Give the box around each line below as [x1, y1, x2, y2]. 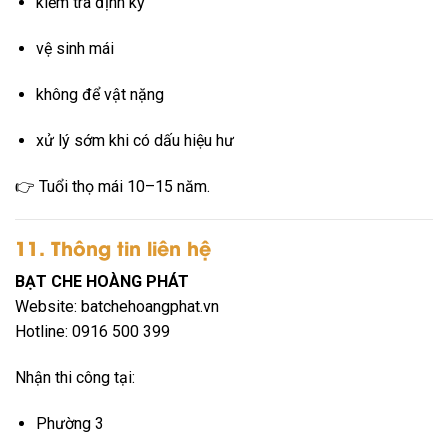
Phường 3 [35, 413, 104, 433]
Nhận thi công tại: [15, 367, 135, 387]
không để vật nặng [35, 85, 164, 105]
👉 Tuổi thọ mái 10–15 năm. [15, 176, 210, 196]
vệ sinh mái [35, 39, 114, 59]
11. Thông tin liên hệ [15, 233, 211, 262]
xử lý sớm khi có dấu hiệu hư [35, 130, 234, 150]
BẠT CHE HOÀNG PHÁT [15, 272, 189, 292]
